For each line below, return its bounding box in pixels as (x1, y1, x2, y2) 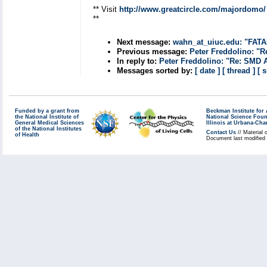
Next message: (117, 38, 170, 46)
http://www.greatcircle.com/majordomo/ (119, 5, 266, 14)
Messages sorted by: (117, 66, 193, 75)
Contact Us (206, 129, 236, 135)
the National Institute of (15, 114, 79, 120)
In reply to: (117, 57, 157, 66)
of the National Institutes (15, 126, 82, 132)
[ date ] (195, 66, 220, 75)
